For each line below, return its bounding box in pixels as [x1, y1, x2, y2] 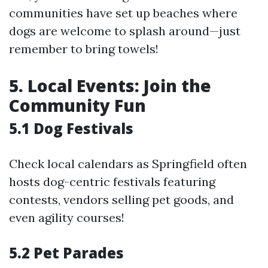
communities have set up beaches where [9, 5, 237, 20]
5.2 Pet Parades [9, 243, 124, 263]
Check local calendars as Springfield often [9, 156, 247, 171]
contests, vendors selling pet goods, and [9, 192, 234, 207]
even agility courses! [9, 210, 124, 225]
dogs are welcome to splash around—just [9, 23, 240, 38]
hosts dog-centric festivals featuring [9, 174, 215, 189]
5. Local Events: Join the [9, 74, 211, 97]
